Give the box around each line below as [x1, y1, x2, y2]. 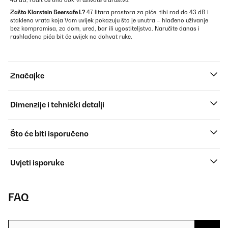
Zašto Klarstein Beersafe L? [10, 9, 85, 16]
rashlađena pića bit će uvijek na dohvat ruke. [10, 33, 132, 41]
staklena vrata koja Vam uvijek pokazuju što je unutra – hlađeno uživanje [10, 17, 208, 24]
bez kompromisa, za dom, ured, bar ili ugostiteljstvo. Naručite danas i [10, 25, 199, 33]
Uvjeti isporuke [10, 158, 64, 167]
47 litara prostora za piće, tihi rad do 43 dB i [85, 9, 209, 16]
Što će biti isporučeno [10, 129, 89, 138]
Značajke [10, 71, 44, 80]
